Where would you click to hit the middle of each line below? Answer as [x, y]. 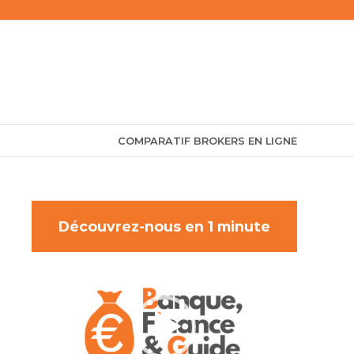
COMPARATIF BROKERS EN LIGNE [207, 141]
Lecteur [58, 260]
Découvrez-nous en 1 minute [164, 226]
